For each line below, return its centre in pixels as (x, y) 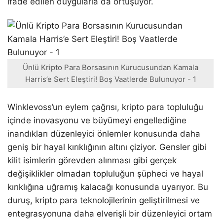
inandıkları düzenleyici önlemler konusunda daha (104, 133)
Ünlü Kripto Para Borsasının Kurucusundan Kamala (110, 68)
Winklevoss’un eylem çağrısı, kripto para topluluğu (105, 107)
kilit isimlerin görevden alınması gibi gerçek (92, 160)
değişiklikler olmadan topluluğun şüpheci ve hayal (105, 173)
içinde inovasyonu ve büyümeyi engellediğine (97, 120)
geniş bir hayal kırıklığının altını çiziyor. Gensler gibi (107, 147)
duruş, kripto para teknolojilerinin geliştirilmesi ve (104, 200)
